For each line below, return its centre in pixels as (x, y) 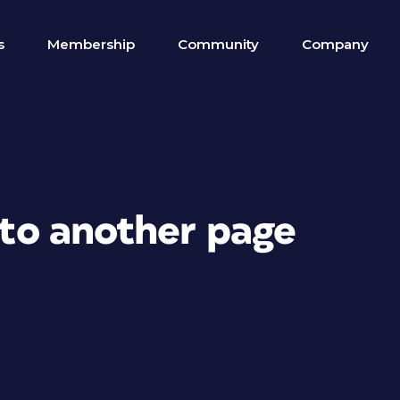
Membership (91, 44)
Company (335, 44)
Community (218, 44)
